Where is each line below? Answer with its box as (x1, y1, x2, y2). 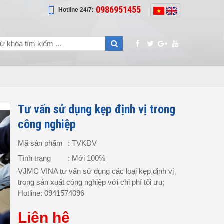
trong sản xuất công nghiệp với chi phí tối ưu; (18, 178, 164, 186)
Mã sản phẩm (18, 139, 63, 147)
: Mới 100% (68, 154, 105, 162)
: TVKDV (68, 139, 97, 147)
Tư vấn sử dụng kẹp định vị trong (18, 102, 175, 116)
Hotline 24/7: (58, 6, 94, 13)
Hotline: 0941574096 (18, 189, 84, 197)
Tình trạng (18, 154, 51, 162)
